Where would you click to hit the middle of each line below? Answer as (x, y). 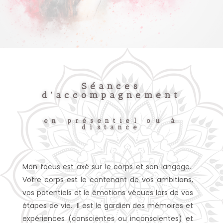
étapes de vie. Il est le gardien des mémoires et (108, 206)
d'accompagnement (111, 95)
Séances (111, 86)
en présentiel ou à (111, 121)
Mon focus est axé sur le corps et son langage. (108, 167)
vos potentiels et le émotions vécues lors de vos (108, 193)
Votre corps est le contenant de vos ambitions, (108, 180)
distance (111, 127)
